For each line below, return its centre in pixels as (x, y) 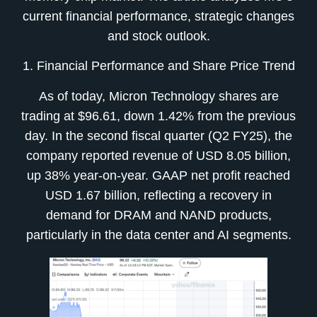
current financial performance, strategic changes (158, 16)
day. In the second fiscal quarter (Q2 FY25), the (158, 136)
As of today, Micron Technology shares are (158, 96)
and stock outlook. (158, 36)
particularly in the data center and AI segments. (158, 235)
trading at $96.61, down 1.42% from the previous (158, 116)
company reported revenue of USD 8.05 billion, (158, 155)
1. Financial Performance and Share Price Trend (158, 66)
